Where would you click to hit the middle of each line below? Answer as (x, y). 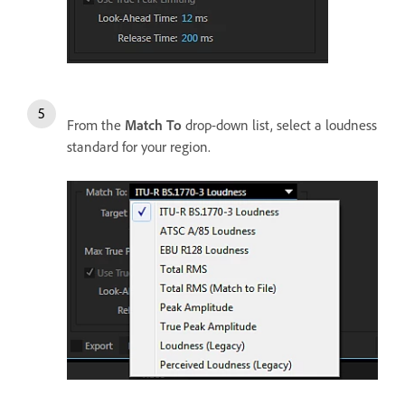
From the (96, 124)
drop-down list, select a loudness (279, 124)
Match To (153, 124)
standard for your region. (139, 146)
